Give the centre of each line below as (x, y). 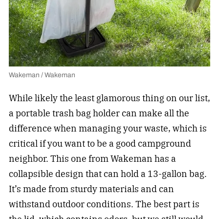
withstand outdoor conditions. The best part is (104, 204)
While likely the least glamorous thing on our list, (109, 98)
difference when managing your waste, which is (108, 129)
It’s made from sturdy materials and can (91, 189)
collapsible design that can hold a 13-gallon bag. (108, 174)
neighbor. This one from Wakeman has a (92, 159)
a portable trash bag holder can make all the (99, 113)
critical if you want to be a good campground (100, 144)
